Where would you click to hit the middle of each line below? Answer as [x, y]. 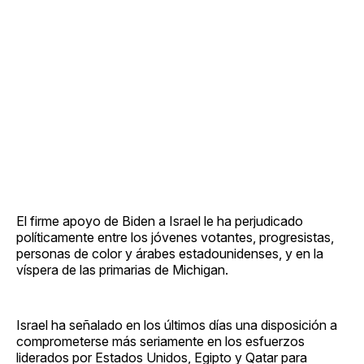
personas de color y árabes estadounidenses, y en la [170, 253]
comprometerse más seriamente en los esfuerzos [160, 341]
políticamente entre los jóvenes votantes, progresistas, [175, 237]
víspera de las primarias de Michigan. [122, 269]
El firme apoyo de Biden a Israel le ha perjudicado [160, 221]
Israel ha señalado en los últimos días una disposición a [177, 325]
